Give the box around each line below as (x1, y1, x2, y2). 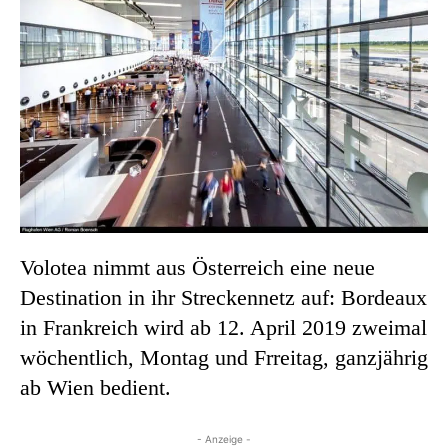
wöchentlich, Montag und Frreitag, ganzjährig (20, 344, 428, 370)
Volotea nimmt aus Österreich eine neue (20, 254, 375, 280)
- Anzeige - (197, 432, 251, 445)
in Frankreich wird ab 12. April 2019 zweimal (20, 314, 427, 340)
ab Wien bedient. (20, 374, 171, 400)
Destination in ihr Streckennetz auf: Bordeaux (20, 284, 427, 310)
